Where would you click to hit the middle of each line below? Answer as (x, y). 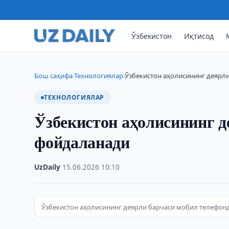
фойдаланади (82, 142)
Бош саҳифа (54, 76)
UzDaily (48, 167)
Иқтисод (199, 36)
